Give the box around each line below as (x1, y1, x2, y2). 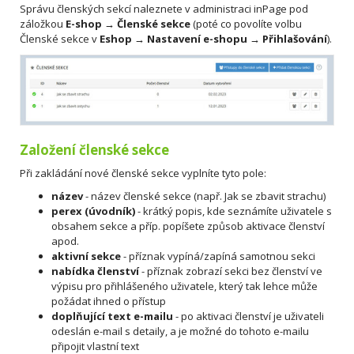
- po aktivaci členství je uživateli (173, 308, 324, 323)
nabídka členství (51, 263, 139, 278)
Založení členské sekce (20, 140, 169, 159)
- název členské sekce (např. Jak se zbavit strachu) (83, 188, 326, 203)
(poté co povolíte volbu (190, 17, 302, 32)
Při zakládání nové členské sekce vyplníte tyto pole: (20, 165, 266, 180)
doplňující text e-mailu (51, 308, 173, 323)
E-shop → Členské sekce (66, 17, 190, 32)
